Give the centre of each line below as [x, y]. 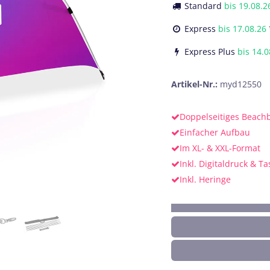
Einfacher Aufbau [215, 132]
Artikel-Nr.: [196, 84]
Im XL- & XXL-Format [220, 148]
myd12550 [241, 84]
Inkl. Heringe [205, 179]
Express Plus [227, 51]
